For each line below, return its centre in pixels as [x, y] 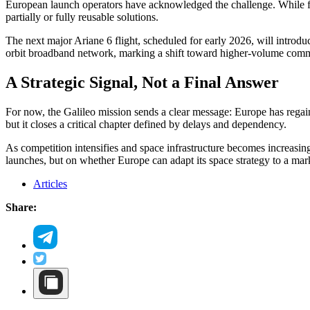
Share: [21, 208]
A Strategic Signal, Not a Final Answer [142, 83]
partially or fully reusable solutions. [82, 17]
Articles [50, 184]
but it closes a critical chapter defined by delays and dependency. [146, 125]
